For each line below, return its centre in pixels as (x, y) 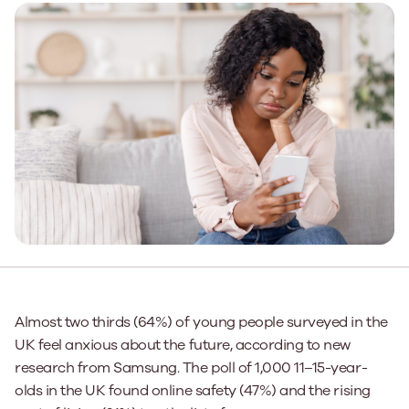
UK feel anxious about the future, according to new (183, 345)
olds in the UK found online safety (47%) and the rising (193, 390)
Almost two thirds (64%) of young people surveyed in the (201, 322)
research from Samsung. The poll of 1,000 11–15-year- (191, 367)
